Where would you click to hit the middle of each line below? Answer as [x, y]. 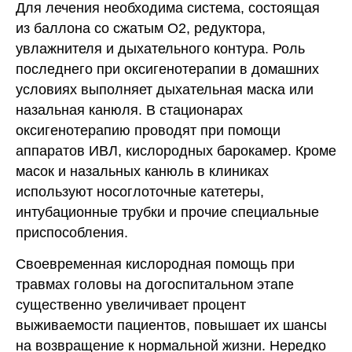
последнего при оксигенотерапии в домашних [167, 70]
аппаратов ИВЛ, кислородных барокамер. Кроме [176, 151]
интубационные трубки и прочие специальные [167, 213]
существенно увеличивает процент [131, 305]
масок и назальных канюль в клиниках [142, 172]
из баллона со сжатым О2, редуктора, [141, 29]
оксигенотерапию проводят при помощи [148, 131]
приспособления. [72, 233]
